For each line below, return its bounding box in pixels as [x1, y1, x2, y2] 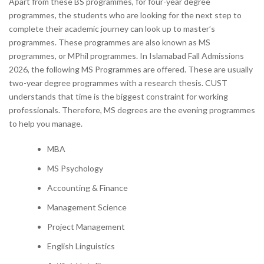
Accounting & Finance [47, 183, 128, 193]
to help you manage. [9, 118, 84, 128]
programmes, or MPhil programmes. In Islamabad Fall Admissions [9, 51, 244, 61]
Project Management [47, 222, 125, 232]
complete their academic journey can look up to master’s [9, 24, 215, 34]
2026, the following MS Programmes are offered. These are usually [9, 64, 253, 74]
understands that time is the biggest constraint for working [9, 91, 228, 101]
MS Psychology [47, 163, 103, 173]
